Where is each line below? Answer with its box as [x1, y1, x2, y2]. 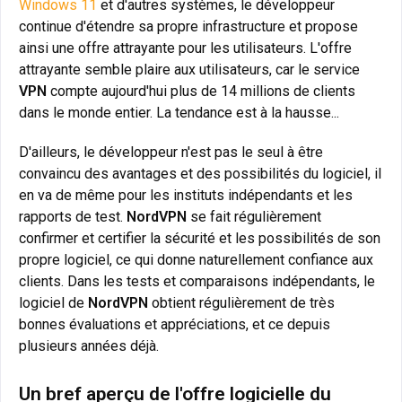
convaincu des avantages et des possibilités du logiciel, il [19, 164, 381, 182]
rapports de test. [19, 207, 127, 225]
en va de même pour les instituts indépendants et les [19, 186, 353, 204]
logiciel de [19, 293, 88, 311]
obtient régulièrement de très [148, 293, 335, 311]
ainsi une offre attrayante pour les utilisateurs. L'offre [19, 39, 352, 57]
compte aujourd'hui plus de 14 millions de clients [47, 82, 355, 100]
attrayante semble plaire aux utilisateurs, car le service [19, 60, 360, 78]
